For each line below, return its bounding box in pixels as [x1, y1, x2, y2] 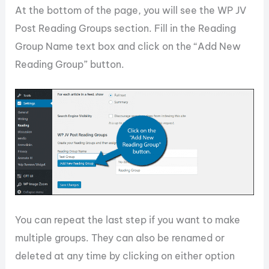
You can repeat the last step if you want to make [15, 214, 241, 226]
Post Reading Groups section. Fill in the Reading [15, 22, 237, 34]
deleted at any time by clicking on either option [15, 250, 235, 262]
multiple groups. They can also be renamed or [15, 232, 225, 244]
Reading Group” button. [15, 58, 125, 70]
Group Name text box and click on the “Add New [15, 40, 241, 52]
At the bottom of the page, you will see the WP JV [15, 4, 247, 16]
